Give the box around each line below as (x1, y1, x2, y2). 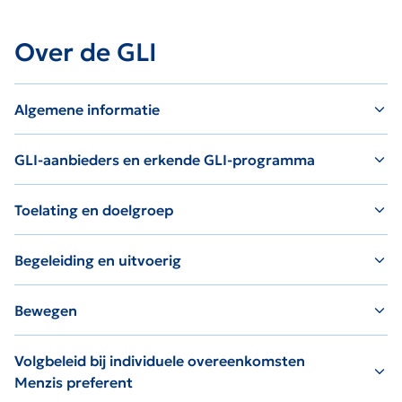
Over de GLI (14, 36, 157, 68)
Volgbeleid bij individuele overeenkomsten (14, 351, 305, 370)
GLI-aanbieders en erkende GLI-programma (14, 150, 315, 169)
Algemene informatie (14, 100, 160, 118)
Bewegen (14, 301, 77, 319)
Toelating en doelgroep (14, 200, 173, 219)
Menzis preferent (14, 372, 133, 391)
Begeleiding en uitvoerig (14, 250, 181, 269)
